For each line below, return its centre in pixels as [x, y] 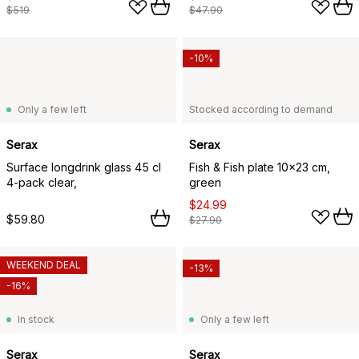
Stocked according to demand [261, 109]
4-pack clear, [42, 182]
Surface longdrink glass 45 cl [84, 167]
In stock [36, 319]
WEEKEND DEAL [44, 264]
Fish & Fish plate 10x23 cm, [260, 167]
